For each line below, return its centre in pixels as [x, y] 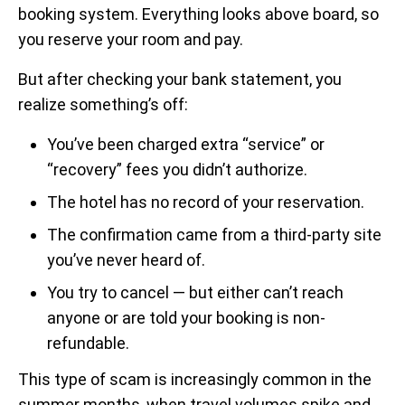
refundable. [88, 344]
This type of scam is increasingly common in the [195, 380]
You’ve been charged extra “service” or [186, 145]
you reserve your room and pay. [131, 40]
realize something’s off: [103, 105]
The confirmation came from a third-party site [214, 235]
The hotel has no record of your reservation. [206, 202]
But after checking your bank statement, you [180, 80]
